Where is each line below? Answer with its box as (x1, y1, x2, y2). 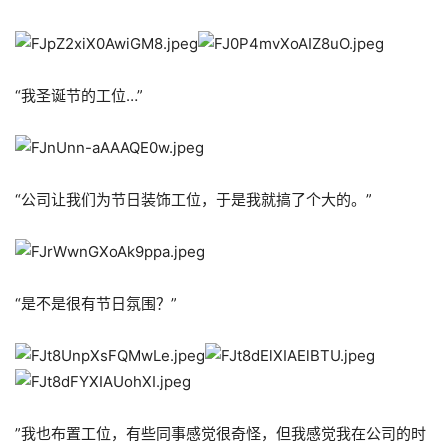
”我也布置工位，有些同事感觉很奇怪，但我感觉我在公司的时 (15, 424, 426, 443)
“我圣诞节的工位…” (15, 86, 143, 105)
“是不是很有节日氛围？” (15, 294, 177, 313)
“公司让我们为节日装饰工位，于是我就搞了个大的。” (15, 190, 372, 209)
